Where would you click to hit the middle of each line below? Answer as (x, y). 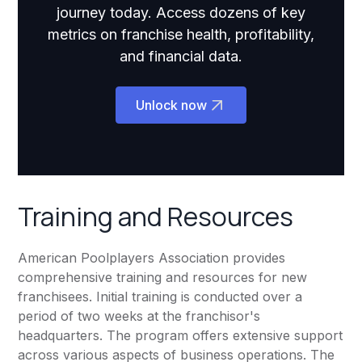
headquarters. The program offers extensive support (181, 336)
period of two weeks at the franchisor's (139, 316)
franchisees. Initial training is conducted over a (160, 297)
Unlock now (171, 105)
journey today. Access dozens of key (181, 13)
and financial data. (181, 57)
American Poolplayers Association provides (152, 258)
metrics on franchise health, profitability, (181, 35)
